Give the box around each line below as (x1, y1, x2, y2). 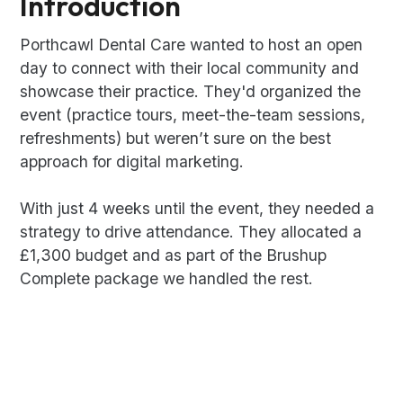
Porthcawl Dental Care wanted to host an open (20, 35, 363, 55)
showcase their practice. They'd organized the (20, 82, 362, 102)
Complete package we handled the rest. (20, 269, 314, 289)
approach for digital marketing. (20, 152, 245, 172)
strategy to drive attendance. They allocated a (20, 222, 363, 242)
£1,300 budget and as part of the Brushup (20, 246, 327, 265)
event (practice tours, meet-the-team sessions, (20, 105, 366, 125)
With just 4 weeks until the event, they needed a (20, 199, 375, 219)
